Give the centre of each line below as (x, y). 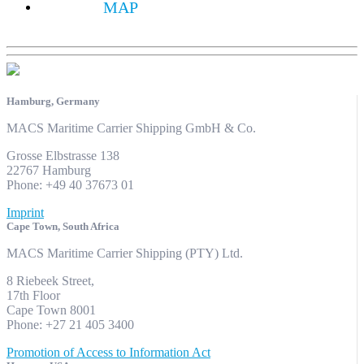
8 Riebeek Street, (50, 281)
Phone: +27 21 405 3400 (70, 325)
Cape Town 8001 (51, 310)
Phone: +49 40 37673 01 (70, 185)
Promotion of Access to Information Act (108, 353)
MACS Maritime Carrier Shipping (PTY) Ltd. (125, 253)
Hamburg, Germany (53, 102)
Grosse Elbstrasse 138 (63, 156)
